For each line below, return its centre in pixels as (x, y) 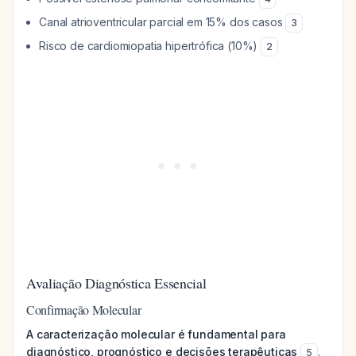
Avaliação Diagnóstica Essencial (116, 283)
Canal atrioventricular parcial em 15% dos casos (163, 22)
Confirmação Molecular (84, 310)
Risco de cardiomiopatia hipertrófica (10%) (150, 46)
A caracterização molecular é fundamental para (156, 334)
